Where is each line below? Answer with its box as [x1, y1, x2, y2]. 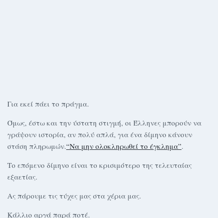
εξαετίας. [7, 172, 37, 182]
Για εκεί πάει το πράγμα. [7, 99, 89, 109]
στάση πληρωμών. [7, 141, 66, 151]
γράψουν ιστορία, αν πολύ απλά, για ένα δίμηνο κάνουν [7, 129, 192, 139]
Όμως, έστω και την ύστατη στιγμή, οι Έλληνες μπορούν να [7, 118, 201, 127]
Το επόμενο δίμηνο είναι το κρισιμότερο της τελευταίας [7, 160, 192, 170]
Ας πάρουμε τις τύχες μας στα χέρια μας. [7, 191, 141, 200]
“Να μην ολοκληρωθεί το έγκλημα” [66, 141, 182, 151]
